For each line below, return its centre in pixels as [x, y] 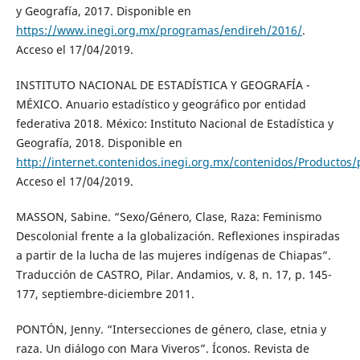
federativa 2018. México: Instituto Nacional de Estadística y [174, 123]
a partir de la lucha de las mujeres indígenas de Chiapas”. [173, 255]
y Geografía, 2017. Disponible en [103, 10]
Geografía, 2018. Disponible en [99, 142]
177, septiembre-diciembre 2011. [105, 293]
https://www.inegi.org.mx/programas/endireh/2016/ [159, 30]
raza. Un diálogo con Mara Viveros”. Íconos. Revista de [162, 348]
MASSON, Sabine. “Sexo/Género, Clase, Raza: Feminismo [168, 216]
